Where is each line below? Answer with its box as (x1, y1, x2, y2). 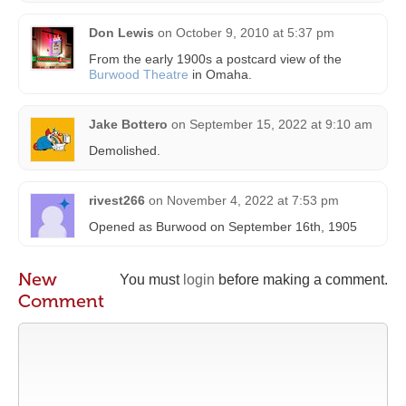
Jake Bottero (89, 117, 168, 132)
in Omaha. (188, 67, 252, 82)
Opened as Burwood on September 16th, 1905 (89, 219, 357, 235)
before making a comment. (215, 272, 388, 288)
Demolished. (89, 143, 160, 159)
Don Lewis (89, 25, 154, 41)
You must (120, 272, 183, 288)
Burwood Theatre (89, 67, 188, 82)
